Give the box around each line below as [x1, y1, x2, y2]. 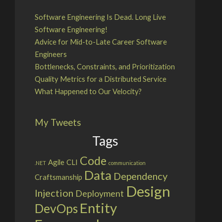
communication [108, 159, 146, 166]
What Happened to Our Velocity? [34, 87, 142, 96]
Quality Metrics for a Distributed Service [34, 74, 166, 83]
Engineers [34, 50, 67, 58]
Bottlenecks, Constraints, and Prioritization [34, 62, 175, 71]
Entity [79, 199, 117, 216]
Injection [34, 186, 73, 199]
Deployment [75, 188, 124, 199]
